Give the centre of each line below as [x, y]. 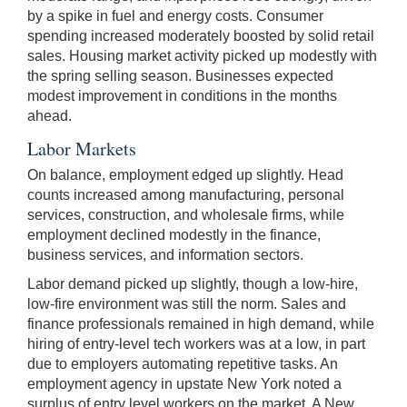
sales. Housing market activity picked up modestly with [202, 55]
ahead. [50, 115]
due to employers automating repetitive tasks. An [183, 363]
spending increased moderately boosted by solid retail [201, 35]
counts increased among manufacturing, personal [186, 194]
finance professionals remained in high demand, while [201, 323]
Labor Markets [82, 148]
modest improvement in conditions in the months [182, 95]
